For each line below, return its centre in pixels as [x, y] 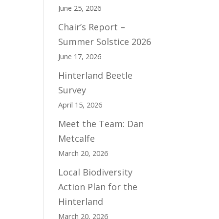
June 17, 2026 [80, 56]
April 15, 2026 [80, 105]
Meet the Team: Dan [101, 124]
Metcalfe [77, 138]
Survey [72, 90]
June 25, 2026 [80, 8]
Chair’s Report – [92, 27]
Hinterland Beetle [96, 75]
